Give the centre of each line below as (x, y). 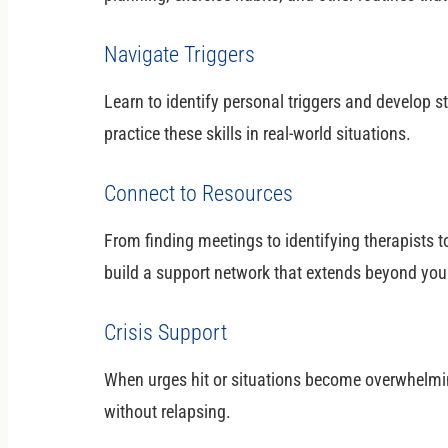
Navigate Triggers (179, 54)
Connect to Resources (198, 193)
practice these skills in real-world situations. (257, 133)
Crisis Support (165, 332)
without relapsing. (167, 411)
